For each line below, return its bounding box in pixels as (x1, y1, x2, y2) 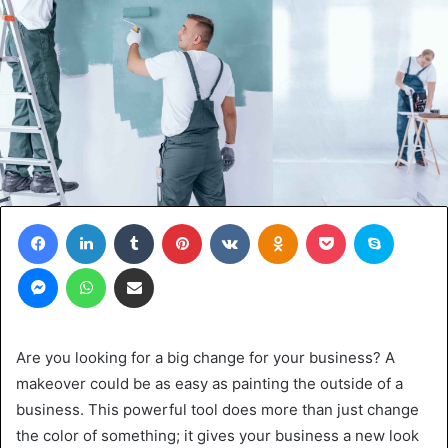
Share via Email (153, 259, 185, 276)
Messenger (57, 259, 128, 276)
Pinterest (201, 215, 258, 232)
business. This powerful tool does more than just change (16, 400, 419, 420)
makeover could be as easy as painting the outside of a (16, 374, 403, 394)
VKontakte (249, 215, 313, 232)
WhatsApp (105, 259, 169, 276)
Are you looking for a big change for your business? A (16, 348, 395, 368)
